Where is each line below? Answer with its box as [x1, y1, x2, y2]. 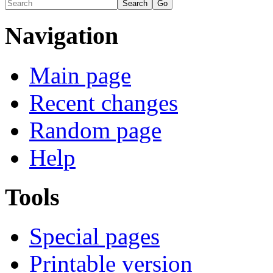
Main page [29, 62, 131, 88]
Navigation [5, 22, 118, 50]
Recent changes [29, 89, 178, 116]
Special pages [29, 223, 160, 250]
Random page [29, 116, 161, 143]
